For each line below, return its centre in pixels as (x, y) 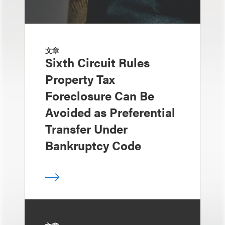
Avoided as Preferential (110, 112)
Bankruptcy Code (93, 145)
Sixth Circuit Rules (97, 62)
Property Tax (80, 79)
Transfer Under (86, 129)
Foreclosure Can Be (100, 95)
